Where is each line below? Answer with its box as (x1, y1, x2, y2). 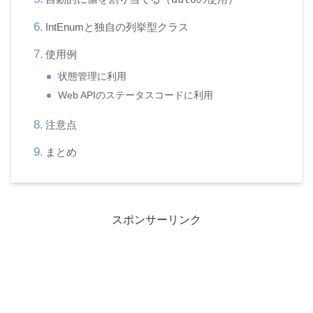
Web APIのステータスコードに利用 (58, 89, 214, 101)
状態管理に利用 (58, 71, 127, 82)
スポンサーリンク (112, 213, 201, 226)
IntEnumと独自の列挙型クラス (45, 20, 189, 33)
